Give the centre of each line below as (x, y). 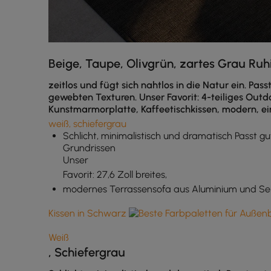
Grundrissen (89, 148)
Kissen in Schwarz (89, 213)
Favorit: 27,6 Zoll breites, (115, 175)
